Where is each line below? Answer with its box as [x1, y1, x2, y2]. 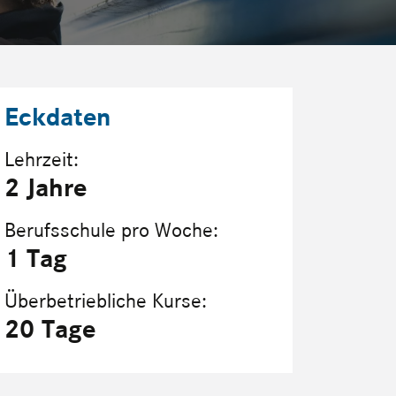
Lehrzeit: [4, 146, 79, 172]
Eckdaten [4, 100, 110, 133]
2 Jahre [4, 171, 87, 203]
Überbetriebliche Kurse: [4, 287, 207, 314]
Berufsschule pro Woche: [4, 217, 218, 243]
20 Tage [4, 312, 95, 345]
